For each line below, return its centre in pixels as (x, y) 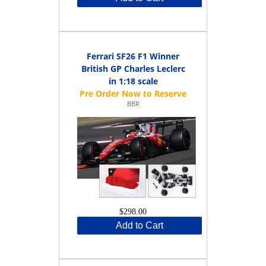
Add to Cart (140, 225)
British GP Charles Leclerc (133, 68)
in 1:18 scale (133, 81)
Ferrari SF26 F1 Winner (133, 56)
